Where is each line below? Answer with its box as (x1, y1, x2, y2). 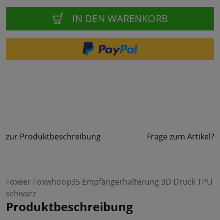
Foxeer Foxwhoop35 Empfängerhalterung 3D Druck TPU (6, 176, 213, 187)
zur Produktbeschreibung (6, 131, 101, 142)
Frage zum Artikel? (147, 131, 214, 142)
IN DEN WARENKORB (72, 11, 168, 25)
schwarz (6, 188, 36, 199)
